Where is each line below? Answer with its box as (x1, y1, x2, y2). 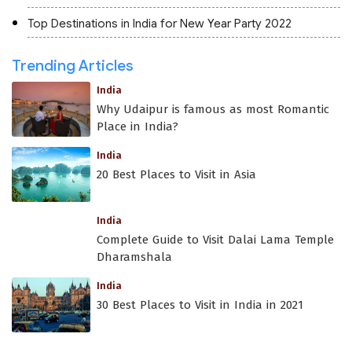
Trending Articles (12, 57, 134, 75)
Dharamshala (97, 250, 172, 264)
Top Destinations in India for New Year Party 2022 (27, 16, 291, 31)
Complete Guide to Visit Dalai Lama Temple (97, 233, 334, 247)
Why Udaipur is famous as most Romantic (97, 102, 329, 116)
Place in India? (97, 119, 178, 134)
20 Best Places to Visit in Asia (97, 167, 256, 181)
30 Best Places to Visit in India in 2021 (97, 298, 303, 312)
